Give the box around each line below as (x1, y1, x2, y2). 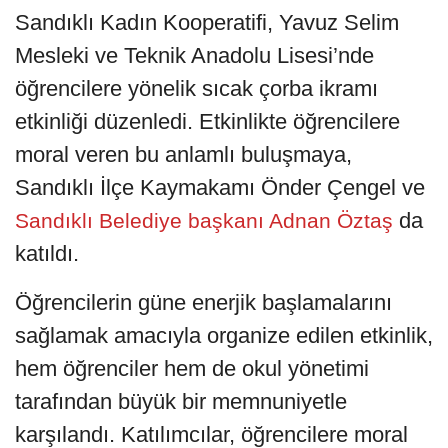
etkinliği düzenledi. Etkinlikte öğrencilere (15, 109, 400, 135)
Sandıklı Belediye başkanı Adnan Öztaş (15, 209, 399, 233)
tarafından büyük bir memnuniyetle (15, 389, 347, 415)
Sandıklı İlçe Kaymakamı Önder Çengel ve (15, 175, 425, 201)
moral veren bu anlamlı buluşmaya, (15, 142, 352, 168)
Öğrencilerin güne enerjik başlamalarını (15, 290, 392, 316)
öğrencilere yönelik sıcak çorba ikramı (15, 76, 378, 102)
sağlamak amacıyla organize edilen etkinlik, (15, 323, 433, 349)
